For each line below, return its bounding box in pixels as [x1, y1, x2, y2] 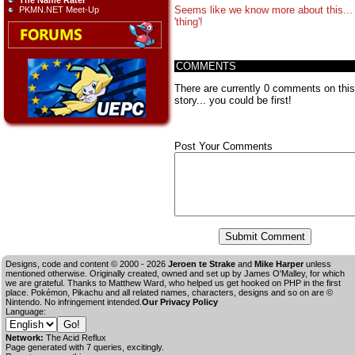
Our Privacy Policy [142, 297, 218, 307]
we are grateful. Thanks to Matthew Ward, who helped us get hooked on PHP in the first [6, 278, 341, 288]
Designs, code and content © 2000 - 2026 [6, 259, 168, 269]
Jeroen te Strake [168, 259, 235, 269]
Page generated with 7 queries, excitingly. [6, 342, 164, 353]
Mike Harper [254, 259, 303, 269]
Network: [6, 333, 46, 343]
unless [303, 259, 331, 269]
